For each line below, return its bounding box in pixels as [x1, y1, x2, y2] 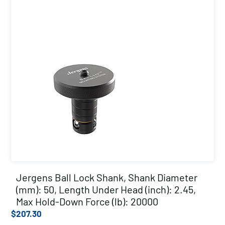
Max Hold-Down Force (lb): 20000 [16, 195, 158, 207]
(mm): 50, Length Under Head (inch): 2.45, [16, 183, 196, 195]
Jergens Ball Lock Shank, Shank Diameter [16, 171, 197, 183]
